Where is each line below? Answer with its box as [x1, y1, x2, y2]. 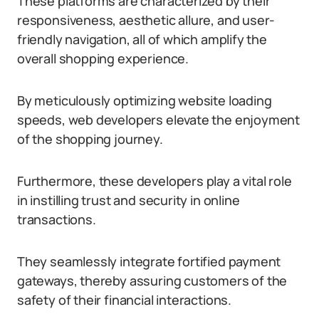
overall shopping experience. [17, 50, 189, 67]
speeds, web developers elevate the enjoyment [17, 111, 300, 128]
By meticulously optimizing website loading [17, 92, 272, 109]
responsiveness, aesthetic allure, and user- [17, 11, 276, 28]
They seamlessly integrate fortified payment [17, 253, 281, 270]
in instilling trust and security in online [17, 192, 240, 209]
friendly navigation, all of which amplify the [17, 31, 267, 48]
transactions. [17, 211, 96, 228]
